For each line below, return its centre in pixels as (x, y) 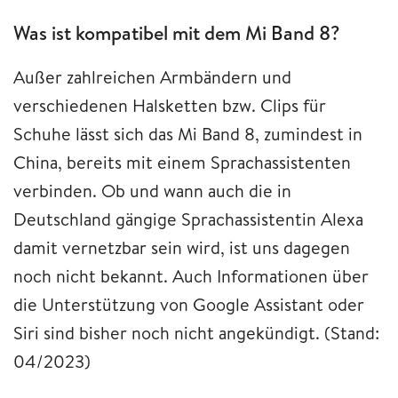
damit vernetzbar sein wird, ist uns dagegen (182, 247)
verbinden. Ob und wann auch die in (152, 190)
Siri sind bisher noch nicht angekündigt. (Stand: (196, 332)
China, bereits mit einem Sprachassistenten (182, 162)
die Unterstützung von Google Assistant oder (189, 304)
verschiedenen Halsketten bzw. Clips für (170, 105)
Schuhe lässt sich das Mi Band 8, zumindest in (188, 133)
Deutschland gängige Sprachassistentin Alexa (188, 219)
